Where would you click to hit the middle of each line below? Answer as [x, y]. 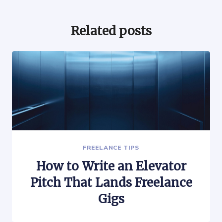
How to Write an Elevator [111, 166]
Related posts [111, 31]
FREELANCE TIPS [111, 147]
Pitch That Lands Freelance [111, 182]
